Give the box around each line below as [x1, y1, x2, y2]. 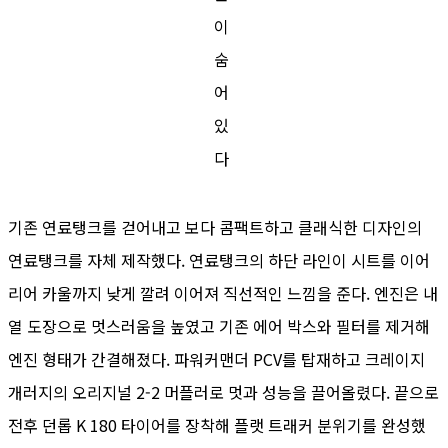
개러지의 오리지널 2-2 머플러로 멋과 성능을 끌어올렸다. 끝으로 [8, 380, 439, 405]
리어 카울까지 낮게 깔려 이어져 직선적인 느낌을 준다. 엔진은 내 [8, 281, 438, 306]
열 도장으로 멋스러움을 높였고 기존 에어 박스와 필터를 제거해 [8, 314, 430, 339]
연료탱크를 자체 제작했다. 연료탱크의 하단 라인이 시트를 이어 [8, 248, 430, 273]
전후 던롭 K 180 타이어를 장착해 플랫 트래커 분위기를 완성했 [8, 413, 426, 438]
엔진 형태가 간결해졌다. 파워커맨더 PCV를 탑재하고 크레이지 [8, 347, 425, 372]
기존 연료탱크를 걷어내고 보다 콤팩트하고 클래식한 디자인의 [8, 215, 422, 240]
